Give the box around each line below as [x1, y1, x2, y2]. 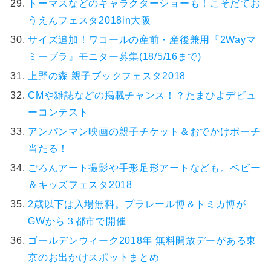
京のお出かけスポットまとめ [28, 252, 160, 263]
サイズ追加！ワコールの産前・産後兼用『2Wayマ [28, 34, 256, 45]
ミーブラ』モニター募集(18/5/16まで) [28, 51, 201, 62]
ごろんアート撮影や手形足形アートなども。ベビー [28, 162, 261, 173]
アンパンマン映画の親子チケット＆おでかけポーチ [28, 126, 261, 137]
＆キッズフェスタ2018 [28, 179, 132, 190]
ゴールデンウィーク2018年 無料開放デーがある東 [28, 235, 257, 246]
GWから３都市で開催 [28, 215, 126, 226]
